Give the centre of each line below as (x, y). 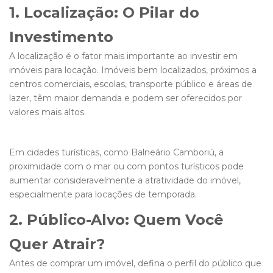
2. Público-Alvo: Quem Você (116, 220)
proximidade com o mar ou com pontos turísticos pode (126, 167)
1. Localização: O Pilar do (104, 13)
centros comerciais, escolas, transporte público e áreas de (131, 84)
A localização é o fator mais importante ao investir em (123, 56)
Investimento (61, 37)
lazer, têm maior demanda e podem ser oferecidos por (126, 98)
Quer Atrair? (57, 244)
